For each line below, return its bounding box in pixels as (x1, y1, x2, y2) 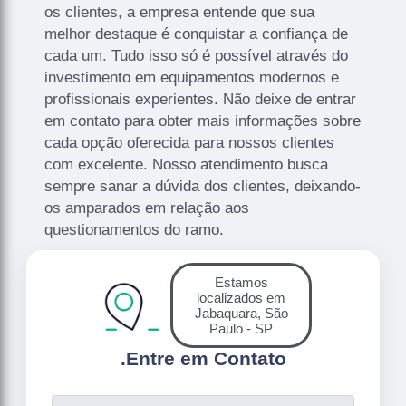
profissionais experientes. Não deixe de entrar (44, 90, 357, 108)
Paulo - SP (209, 320, 273, 336)
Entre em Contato (125, 347, 286, 369)
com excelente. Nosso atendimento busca (44, 155, 329, 173)
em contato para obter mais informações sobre (44, 111, 362, 130)
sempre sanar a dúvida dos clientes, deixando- (44, 177, 362, 195)
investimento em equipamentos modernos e (44, 68, 340, 86)
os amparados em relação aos (44, 198, 250, 217)
